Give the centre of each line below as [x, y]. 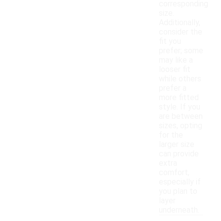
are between [181, 116]
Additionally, [180, 23]
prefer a [173, 88]
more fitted [179, 98]
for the [171, 135]
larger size [177, 145]
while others [180, 79]
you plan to [178, 191]
